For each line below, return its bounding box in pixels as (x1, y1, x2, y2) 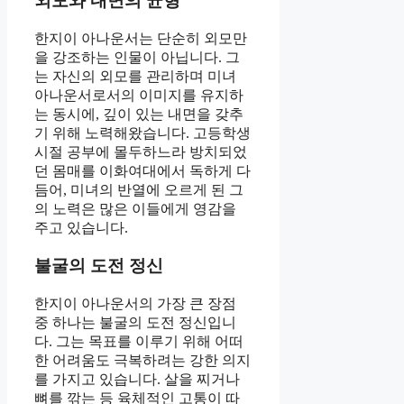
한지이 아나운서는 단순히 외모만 (34, 30, 247, 46)
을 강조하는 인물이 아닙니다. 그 (34, 49, 240, 65)
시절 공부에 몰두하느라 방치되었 (34, 143, 247, 160)
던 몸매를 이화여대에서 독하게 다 (34, 162, 251, 179)
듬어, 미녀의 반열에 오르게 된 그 (34, 181, 243, 197)
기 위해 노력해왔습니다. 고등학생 (34, 124, 251, 141)
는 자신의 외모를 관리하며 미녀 (34, 68, 236, 84)
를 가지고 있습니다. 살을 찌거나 (34, 372, 240, 388)
